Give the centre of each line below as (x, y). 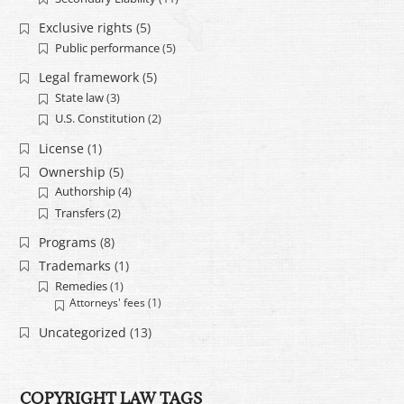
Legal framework (88, 78)
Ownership (72, 171)
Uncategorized (82, 332)
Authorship (85, 192)
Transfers (79, 212)
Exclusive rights (85, 28)
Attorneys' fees (108, 303)
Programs (67, 243)
